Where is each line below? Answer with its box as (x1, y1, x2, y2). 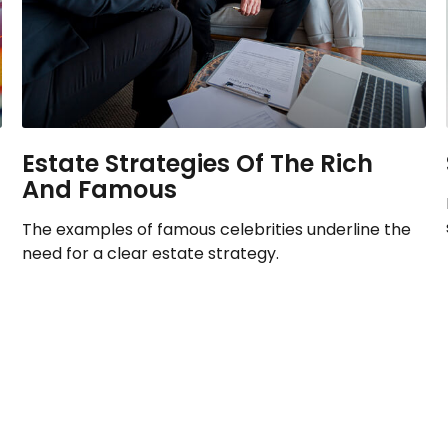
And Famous (22, 172, 178, 206)
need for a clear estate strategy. (22, 241, 280, 265)
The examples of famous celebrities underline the (22, 217, 412, 241)
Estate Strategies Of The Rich (22, 146, 374, 180)
